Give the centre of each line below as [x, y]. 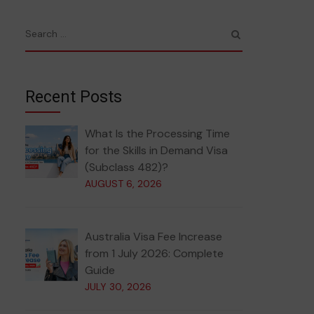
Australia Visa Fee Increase [153, 237]
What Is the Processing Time [157, 134]
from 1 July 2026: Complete [154, 253]
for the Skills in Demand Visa [156, 150]
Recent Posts [74, 97]
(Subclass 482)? [127, 167]
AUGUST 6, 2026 [123, 184]
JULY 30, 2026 [118, 287]
